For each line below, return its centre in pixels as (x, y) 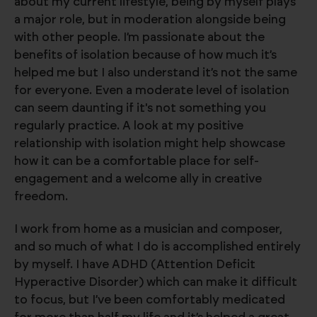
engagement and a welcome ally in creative (138, 179)
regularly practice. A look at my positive (129, 126)
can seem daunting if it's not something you (140, 108)
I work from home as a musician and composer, (148, 229)
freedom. (41, 196)
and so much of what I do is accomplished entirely (157, 247)
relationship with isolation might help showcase (150, 143)
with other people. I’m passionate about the (139, 37)
